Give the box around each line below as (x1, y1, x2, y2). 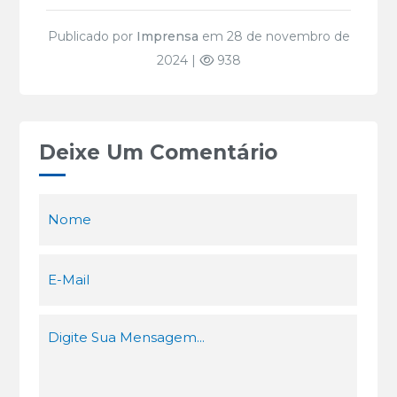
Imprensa (136, 28, 198, 45)
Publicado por (47, 28, 136, 45)
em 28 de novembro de (198, 28, 350, 45)
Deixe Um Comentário (39, 140, 278, 166)
